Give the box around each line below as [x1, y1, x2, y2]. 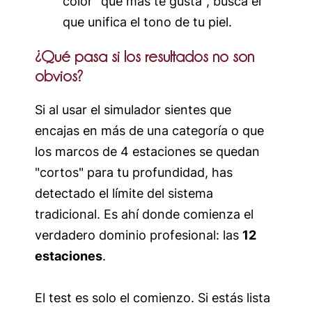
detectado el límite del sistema [35, 185, 213, 201]
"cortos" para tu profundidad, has [35, 164, 233, 180]
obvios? [35, 67, 83, 84]
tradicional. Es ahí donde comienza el [35, 206, 253, 221]
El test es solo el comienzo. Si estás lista [35, 290, 270, 305]
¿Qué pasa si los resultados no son [35, 47, 254, 65]
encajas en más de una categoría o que [35, 123, 264, 138]
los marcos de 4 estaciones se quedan [35, 143, 260, 159]
